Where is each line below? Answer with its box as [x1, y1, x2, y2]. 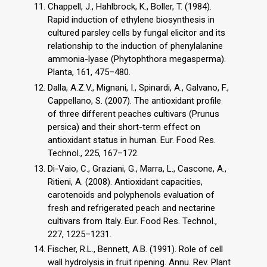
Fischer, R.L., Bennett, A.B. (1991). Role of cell [48, 244, 223, 255]
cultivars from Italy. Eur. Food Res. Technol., [48, 215, 217, 226]
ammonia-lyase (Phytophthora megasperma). [48, 54, 226, 65]
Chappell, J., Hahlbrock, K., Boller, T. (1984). [48, 1, 212, 13]
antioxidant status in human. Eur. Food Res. [48, 134, 216, 145]
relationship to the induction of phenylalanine [48, 41, 223, 52]
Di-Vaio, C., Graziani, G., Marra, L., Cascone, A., [48, 163, 226, 174]
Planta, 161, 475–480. [48, 67, 131, 78]
